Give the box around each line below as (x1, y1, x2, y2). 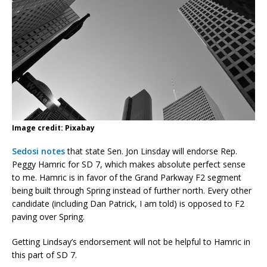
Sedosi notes (12, 145, 65, 157)
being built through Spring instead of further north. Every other (12, 184, 252, 196)
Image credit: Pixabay (12, 122, 95, 133)
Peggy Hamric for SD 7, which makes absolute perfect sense (12, 158, 246, 170)
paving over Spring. (12, 210, 85, 222)
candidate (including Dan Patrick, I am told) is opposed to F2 (12, 197, 244, 209)
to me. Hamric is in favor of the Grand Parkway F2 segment (12, 171, 241, 183)
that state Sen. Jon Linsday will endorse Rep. (65, 145, 237, 157)
